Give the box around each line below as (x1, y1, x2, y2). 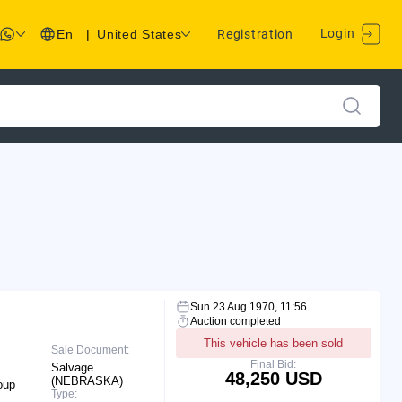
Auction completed (189, 314, 281, 328)
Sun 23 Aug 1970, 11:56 (189, 300, 307, 313)
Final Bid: (250, 357, 297, 371)
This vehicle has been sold (204, 336, 344, 350)
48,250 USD (224, 368, 322, 389)
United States (97, 27, 182, 42)
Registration (217, 27, 293, 42)
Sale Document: (51, 343, 130, 356)
